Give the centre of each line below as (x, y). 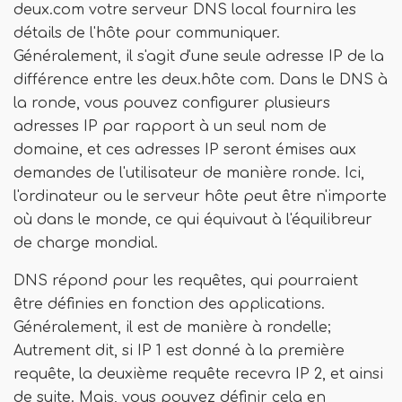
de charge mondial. (86, 243)
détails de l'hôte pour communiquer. (147, 33)
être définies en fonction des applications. (169, 304)
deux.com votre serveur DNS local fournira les (185, 10)
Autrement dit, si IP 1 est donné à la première (179, 351)
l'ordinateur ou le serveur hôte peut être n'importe (200, 197)
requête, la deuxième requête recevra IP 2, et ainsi (198, 374)
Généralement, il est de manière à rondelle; (172, 328)
